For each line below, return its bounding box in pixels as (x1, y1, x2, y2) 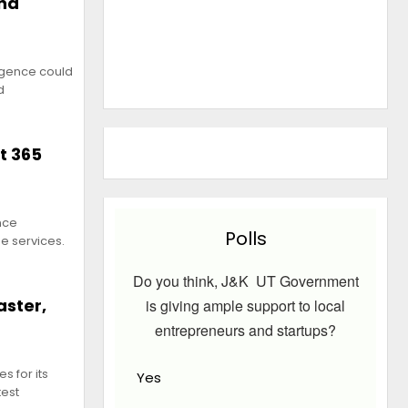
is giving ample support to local (146, 295, 346, 317)
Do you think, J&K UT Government (132, 270, 359, 292)
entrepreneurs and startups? (155, 320, 337, 342)
